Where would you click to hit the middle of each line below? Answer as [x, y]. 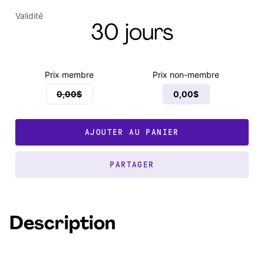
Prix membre [69, 75]
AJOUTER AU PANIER [132, 132]
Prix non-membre [186, 75]
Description [62, 225]
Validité [29, 16]
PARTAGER [132, 165]
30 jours [132, 34]
